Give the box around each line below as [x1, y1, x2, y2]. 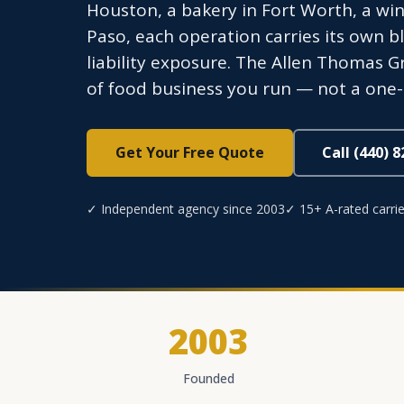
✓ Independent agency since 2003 [87, 200, 285, 217]
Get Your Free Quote [115, 142, 264, 162]
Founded [182, 370, 234, 387]
